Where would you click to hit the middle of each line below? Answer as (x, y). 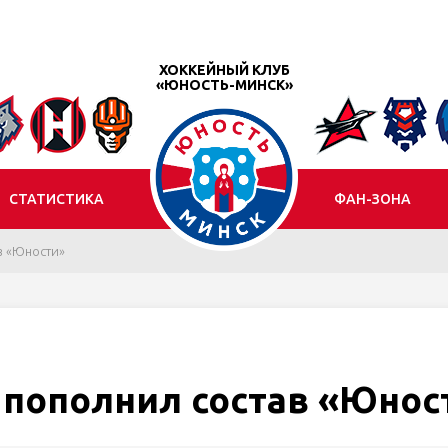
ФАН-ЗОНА (372, 199)
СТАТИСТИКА (56, 199)
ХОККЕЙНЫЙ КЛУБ (224, 69)
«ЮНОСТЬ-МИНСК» (224, 84)
